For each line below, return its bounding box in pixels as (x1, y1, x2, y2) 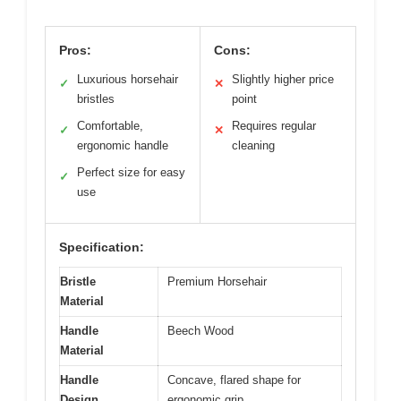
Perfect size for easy (77, 166, 185, 180)
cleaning (232, 139, 275, 153)
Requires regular (232, 119, 316, 133)
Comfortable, (77, 119, 143, 133)
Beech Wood (167, 324, 234, 338)
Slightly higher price (232, 73, 334, 87)
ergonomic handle (77, 139, 168, 153)
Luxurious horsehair (77, 73, 178, 87)
